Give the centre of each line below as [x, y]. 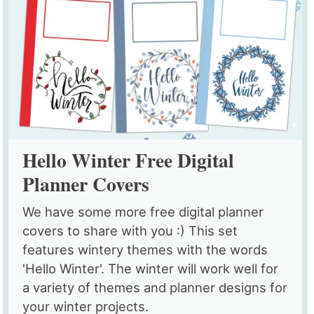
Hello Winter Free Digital [129, 160]
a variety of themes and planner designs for [155, 288]
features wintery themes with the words [145, 250]
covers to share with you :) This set [130, 231]
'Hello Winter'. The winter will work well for [151, 269]
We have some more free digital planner [143, 212]
